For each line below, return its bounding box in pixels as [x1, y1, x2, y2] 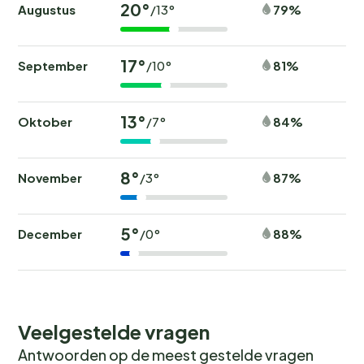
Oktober [18, 113, 72, 129]
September [18, 57, 88, 73]
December [18, 225, 82, 241]
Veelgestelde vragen [18, 318, 210, 344]
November [18, 169, 82, 185]
